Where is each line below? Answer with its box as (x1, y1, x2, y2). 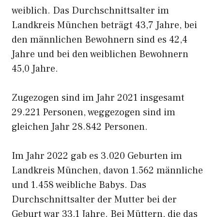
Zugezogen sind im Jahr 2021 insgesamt (12, 92, 185, 104)
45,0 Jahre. (12, 62, 58, 75)
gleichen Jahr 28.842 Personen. (12, 121, 148, 133)
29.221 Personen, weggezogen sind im (12, 106, 175, 119)
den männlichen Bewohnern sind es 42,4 (12, 33, 187, 46)
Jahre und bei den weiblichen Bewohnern (12, 48, 188, 61)
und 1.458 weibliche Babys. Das (12, 179, 146, 191)
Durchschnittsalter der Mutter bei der (12, 193, 177, 206)
